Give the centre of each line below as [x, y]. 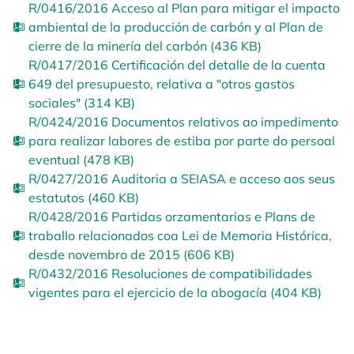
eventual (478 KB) [81, 160]
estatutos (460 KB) [84, 198]
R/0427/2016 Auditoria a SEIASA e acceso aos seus [182, 179]
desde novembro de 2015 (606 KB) [132, 254]
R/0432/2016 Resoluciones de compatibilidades [170, 273]
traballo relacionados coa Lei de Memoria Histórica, [180, 235]
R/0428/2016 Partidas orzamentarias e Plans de [172, 217]
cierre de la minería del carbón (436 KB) [145, 46]
